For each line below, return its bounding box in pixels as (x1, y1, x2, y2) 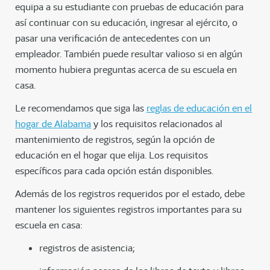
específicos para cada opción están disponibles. (15, 165, 213, 178)
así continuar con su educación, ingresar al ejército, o (15, 16, 237, 30)
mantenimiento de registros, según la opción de (15, 133, 215, 146)
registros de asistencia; (39, 242, 135, 255)
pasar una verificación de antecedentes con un (15, 32, 210, 45)
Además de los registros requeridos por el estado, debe (15, 187, 245, 201)
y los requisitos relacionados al (91, 118, 222, 131)
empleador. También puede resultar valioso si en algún (15, 48, 242, 61)
